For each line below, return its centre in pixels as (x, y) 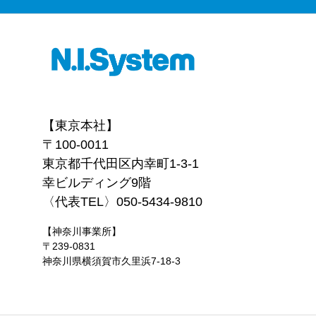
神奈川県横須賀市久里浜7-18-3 (111, 261)
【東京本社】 (80, 126)
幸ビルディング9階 (97, 183)
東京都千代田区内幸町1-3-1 (121, 164)
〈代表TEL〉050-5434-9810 (122, 202)
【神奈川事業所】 (82, 231)
